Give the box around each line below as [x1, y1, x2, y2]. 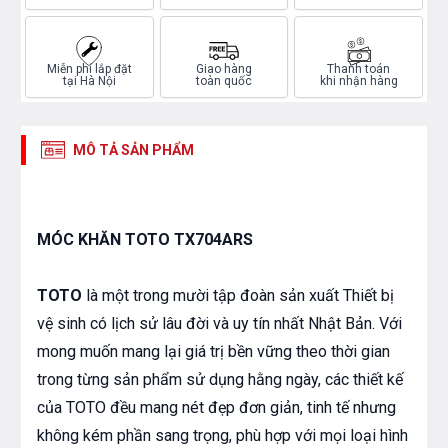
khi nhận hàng [319, 74, 398, 89]
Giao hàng [195, 62, 252, 77]
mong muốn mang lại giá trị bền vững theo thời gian [37, 342, 390, 362]
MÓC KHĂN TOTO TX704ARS [37, 230, 253, 250]
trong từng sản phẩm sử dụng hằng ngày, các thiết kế [37, 370, 403, 390]
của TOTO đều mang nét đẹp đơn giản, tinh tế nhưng [37, 398, 396, 418]
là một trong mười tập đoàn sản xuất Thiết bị [82, 286, 394, 306]
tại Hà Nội [62, 74, 116, 89]
